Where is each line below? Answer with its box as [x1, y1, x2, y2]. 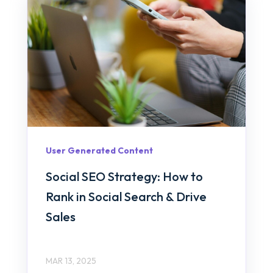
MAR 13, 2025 [46, 255, 96, 267]
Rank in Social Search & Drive [46, 189, 207, 205]
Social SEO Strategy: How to [46, 169, 203, 185]
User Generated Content [46, 144, 153, 156]
